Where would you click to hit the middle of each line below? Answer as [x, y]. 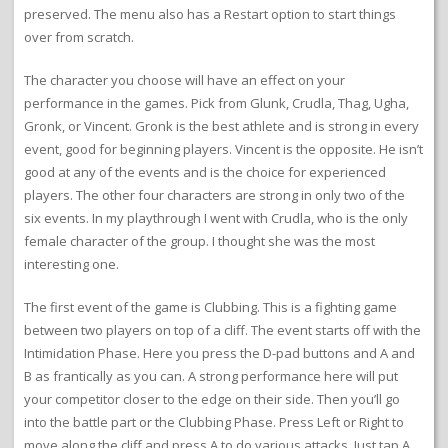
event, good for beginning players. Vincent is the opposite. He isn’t [223, 149]
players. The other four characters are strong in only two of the [214, 195]
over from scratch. [79, 37]
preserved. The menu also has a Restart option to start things [210, 14]
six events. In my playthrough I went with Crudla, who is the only [216, 218]
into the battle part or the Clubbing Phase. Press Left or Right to [214, 422]
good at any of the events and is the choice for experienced [205, 172]
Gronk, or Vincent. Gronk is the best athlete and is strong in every [221, 126]
